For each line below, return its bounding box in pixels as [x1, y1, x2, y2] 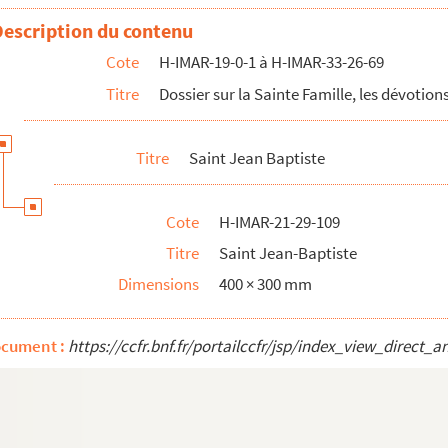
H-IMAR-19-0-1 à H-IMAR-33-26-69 [159, 51, 384, 73]
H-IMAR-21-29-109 [219, 211, 340, 233]
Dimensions [118, 273, 199, 295]
